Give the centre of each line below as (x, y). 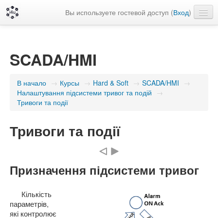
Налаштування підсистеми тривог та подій (84, 92)
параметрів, (29, 204)
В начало (32, 83)
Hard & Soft (111, 83)
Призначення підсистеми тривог (104, 170)
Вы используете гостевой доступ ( (119, 12)
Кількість (36, 194)
